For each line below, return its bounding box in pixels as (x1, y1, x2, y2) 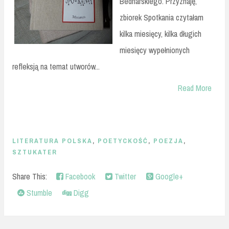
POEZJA (153, 136, 184, 146)
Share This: (12, 170, 51, 182)
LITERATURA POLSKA (12, 136, 93, 146)
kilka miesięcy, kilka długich (120, 28, 201, 40)
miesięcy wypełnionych (120, 44, 190, 56)
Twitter (112, 170, 136, 182)
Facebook (63, 170, 95, 182)
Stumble (25, 187, 52, 198)
